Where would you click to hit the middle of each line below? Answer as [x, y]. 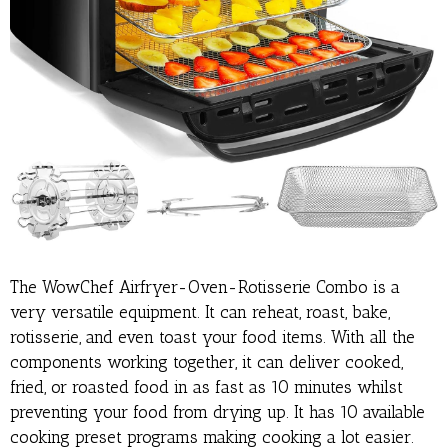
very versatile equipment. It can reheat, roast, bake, [200, 311]
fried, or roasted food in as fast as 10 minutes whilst [206, 386]
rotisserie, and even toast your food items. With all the [212, 336]
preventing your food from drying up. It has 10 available [217, 411]
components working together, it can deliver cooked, [206, 361]
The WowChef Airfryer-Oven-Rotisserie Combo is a [205, 286]
